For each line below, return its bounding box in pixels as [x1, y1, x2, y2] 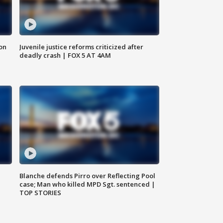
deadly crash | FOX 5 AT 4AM [19, 51, 111, 60]
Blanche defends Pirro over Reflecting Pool [19, 171, 156, 181]
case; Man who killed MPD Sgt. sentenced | [19, 180, 156, 189]
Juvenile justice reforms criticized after [19, 42, 144, 52]
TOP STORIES [19, 188, 62, 198]
